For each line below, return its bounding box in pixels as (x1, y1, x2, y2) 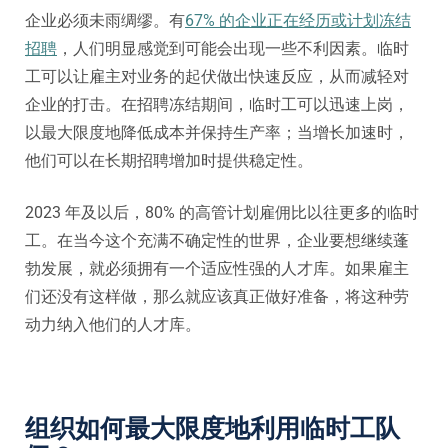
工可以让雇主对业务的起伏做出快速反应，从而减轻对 (25, 67, 409, 87)
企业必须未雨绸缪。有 (25, 11, 185, 31)
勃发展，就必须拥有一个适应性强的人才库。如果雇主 (25, 259, 409, 279)
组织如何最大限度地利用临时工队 (25, 414, 400, 444)
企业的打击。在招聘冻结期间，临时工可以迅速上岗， (25, 95, 409, 115)
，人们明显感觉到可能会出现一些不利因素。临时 (57, 39, 409, 59)
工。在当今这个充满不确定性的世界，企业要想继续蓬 (25, 231, 409, 251)
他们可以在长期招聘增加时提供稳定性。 (25, 151, 313, 171)
